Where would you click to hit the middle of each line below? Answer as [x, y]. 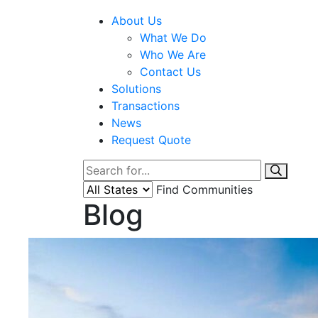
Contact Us [170, 71]
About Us [137, 20]
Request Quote [151, 139]
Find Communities [204, 189]
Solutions [136, 88]
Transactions [146, 105]
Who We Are [173, 54]
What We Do [173, 37]
